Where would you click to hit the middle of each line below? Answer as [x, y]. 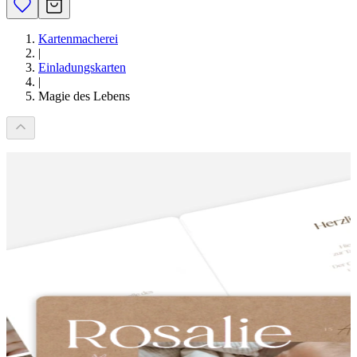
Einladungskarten [82, 67]
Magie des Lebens [84, 96]
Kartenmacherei [78, 39]
